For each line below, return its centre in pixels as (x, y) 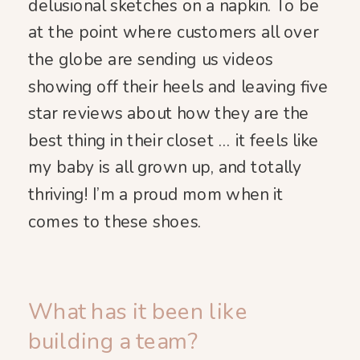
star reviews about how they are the (169, 114)
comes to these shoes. (115, 221)
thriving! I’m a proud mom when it (156, 195)
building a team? (113, 341)
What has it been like (138, 312)
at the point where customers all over (174, 33)
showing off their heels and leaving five (178, 86)
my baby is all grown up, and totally (165, 168)
